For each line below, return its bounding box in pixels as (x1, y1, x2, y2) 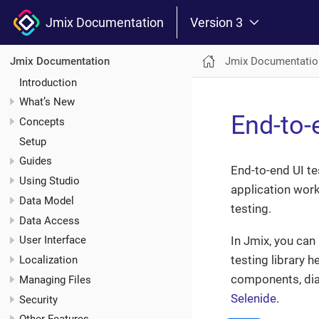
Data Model (19, 194, 74, 207)
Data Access (19, 214, 80, 227)
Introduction (19, 75, 77, 89)
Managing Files (19, 273, 91, 286)
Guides (19, 155, 52, 168)
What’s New (19, 95, 75, 109)
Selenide (231, 291, 276, 305)
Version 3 (190, 14, 243, 30)
